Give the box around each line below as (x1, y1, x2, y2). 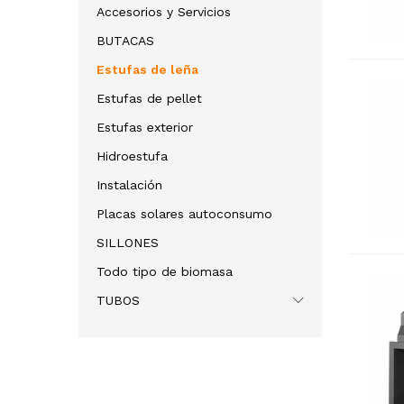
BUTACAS (96, 33, 154, 49)
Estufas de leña (96, 62, 198, 78)
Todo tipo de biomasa (96, 264, 233, 280)
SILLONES (96, 235, 159, 251)
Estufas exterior (96, 120, 193, 135)
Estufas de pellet (96, 91, 202, 106)
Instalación (96, 178, 162, 193)
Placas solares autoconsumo (96, 207, 272, 222)
